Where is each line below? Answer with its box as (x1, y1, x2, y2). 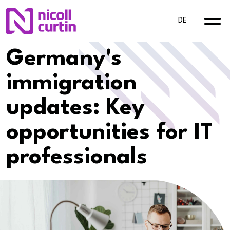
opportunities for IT (6, 121, 213, 144)
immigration (6, 72, 137, 95)
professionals (6, 146, 147, 169)
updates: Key (6, 97, 145, 120)
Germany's (6, 47, 122, 70)
